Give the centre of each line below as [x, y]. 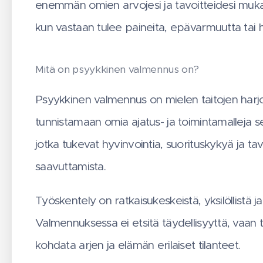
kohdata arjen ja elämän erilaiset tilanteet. [138, 245]
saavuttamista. [70, 166]
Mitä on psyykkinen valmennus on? [119, 70]
